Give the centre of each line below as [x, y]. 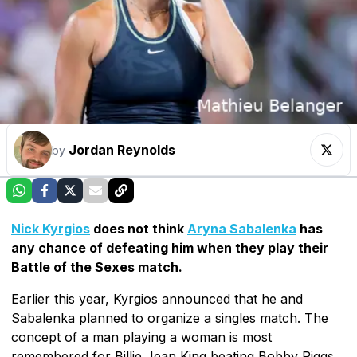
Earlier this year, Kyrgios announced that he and [157, 298]
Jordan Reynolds [122, 149]
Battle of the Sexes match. [97, 267]
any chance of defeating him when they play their [170, 247]
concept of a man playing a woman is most [141, 337]
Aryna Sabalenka [242, 228]
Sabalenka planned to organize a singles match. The [170, 318]
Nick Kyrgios [51, 228]
